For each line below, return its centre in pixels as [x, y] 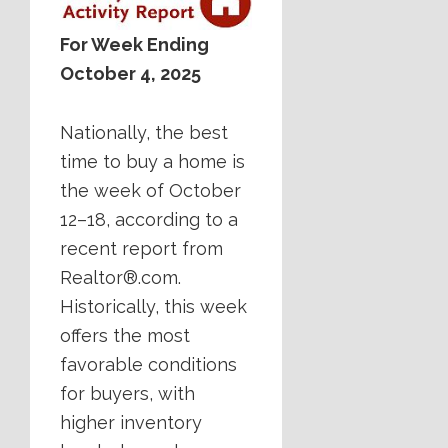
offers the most [125, 336]
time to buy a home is [152, 162]
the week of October [150, 191]
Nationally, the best [144, 133]
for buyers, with [127, 394]
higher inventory [131, 423]
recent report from [141, 249]
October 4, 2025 [130, 74]
